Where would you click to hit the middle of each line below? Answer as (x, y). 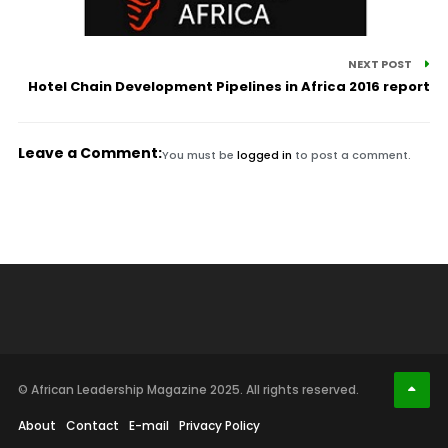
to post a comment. (351, 154)
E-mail (148, 425)
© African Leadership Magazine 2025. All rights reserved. (188, 389)
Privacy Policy (219, 425)
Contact (92, 425)
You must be (199, 154)
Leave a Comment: (89, 152)
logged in (264, 154)
